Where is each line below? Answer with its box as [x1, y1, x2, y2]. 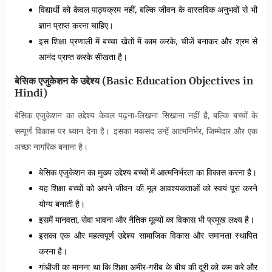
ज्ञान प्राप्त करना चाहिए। [39, 19, 114, 30]
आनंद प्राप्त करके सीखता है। [39, 51, 127, 62]
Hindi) [15, 86, 47, 99]
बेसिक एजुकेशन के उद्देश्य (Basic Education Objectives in [15, 74, 253, 87]
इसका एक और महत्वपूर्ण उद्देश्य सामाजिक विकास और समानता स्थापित [39, 230, 257, 241]
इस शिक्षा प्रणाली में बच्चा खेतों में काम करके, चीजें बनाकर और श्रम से [39, 35, 257, 46]
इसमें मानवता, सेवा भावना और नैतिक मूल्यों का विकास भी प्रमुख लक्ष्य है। [39, 214, 254, 225]
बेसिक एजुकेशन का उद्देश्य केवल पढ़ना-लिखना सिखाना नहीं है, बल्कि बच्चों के [15, 110, 257, 121]
